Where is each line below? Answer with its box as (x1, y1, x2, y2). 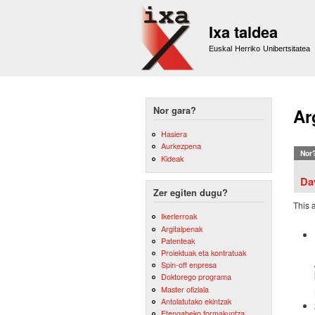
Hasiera (160, 128, 187, 140)
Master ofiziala (160, 283, 209, 295)
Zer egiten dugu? (153, 186, 228, 200)
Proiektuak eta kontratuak (160, 247, 246, 259)
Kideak (160, 152, 184, 164)
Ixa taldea (209, 20, 278, 43)
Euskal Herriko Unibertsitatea (209, 44, 311, 53)
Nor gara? (153, 104, 196, 117)
